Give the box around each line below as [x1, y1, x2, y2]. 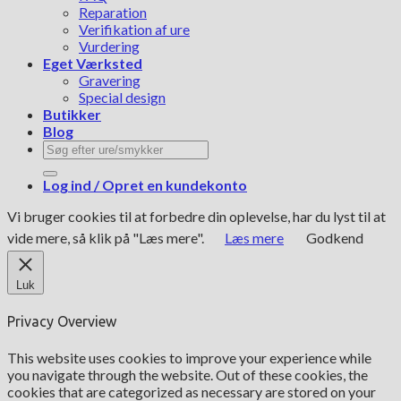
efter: [42, 156, 76, 173]
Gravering [79, 72, 141, 89]
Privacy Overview [7, 313, 116, 330]
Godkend [306, 229, 363, 246]
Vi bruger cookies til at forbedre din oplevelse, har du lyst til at [7, 208, 386, 225]
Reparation [79, 4, 147, 21]
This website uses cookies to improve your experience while [7, 348, 371, 366]
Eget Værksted [43, 55, 142, 72]
